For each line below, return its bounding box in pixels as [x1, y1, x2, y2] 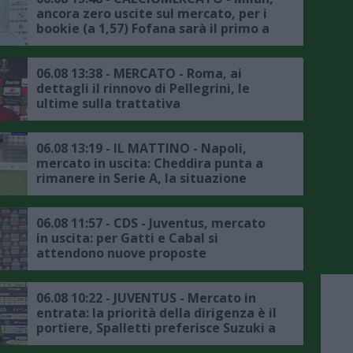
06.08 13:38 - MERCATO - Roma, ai [36, 64, 242, 82]
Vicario [36, 333, 80, 351]
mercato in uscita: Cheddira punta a [36, 154, 263, 172]
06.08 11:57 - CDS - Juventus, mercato [36, 214, 266, 232]
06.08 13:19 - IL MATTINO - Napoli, [36, 139, 247, 157]
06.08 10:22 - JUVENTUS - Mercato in [36, 288, 256, 307]
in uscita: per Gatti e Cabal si [36, 229, 218, 247]
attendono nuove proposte [36, 243, 206, 262]
